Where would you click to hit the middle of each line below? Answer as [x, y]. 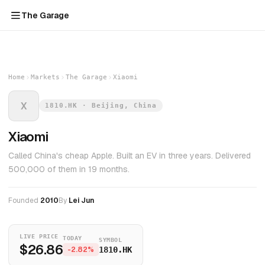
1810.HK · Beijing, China [101, 105]
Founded [24, 201]
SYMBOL [111, 240]
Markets [45, 77]
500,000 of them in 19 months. [69, 169]
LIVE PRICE [39, 236]
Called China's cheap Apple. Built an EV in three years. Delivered [130, 156]
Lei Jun [81, 201]
